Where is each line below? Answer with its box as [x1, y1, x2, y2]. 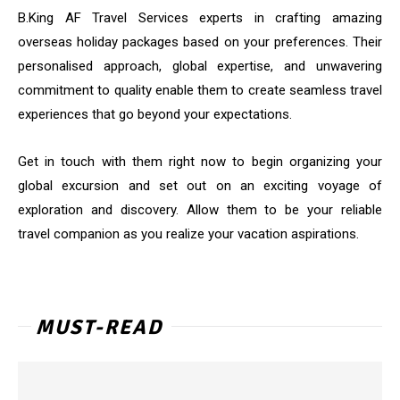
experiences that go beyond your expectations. [18, 106, 292, 123]
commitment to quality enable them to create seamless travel [18, 82, 382, 99]
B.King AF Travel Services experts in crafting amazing [18, 10, 382, 27]
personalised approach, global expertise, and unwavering [18, 58, 382, 75]
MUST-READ [36, 314, 162, 341]
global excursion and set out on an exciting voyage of [18, 178, 382, 195]
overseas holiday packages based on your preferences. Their [18, 34, 382, 51]
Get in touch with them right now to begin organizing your [18, 154, 382, 171]
